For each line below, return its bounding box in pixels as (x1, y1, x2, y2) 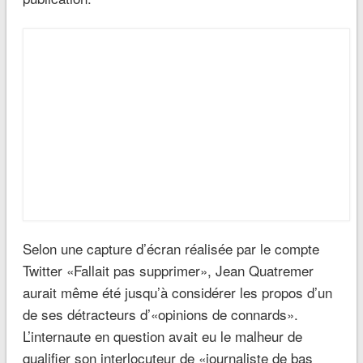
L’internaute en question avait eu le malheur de (22, 164, 302, 186)
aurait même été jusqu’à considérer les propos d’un (22, 121, 332, 142)
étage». (22, 208, 67, 229)
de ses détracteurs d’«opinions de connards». (22, 143, 298, 164)
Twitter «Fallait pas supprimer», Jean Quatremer (22, 99, 314, 120)
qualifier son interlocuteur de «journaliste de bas (22, 186, 313, 207)
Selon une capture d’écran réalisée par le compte (22, 77, 319, 98)
